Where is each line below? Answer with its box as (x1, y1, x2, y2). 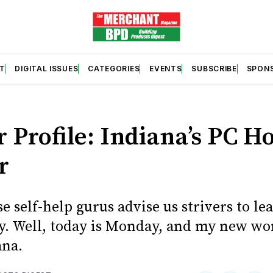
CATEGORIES (88, 63, 140, 73)
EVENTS (149, 63, 182, 73)
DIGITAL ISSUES (15, 63, 79, 73)
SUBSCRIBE (191, 63, 237, 73)
